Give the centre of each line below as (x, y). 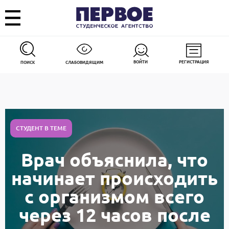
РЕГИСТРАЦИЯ (194, 61)
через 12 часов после (114, 215)
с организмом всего (114, 196)
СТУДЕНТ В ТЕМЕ (41, 128)
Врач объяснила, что (114, 159)
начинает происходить (114, 178)
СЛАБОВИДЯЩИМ (85, 62)
